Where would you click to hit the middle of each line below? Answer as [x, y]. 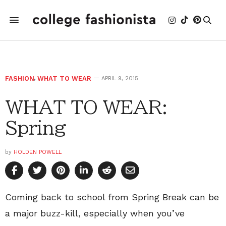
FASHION [20, 78]
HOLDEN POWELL [38, 152]
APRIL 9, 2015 [120, 78]
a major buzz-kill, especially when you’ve [95, 213]
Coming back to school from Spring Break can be [112, 197]
